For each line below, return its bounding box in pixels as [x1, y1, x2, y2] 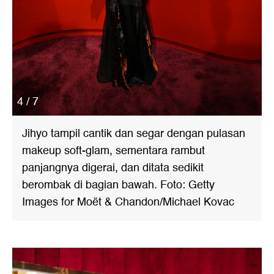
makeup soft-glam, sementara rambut [22, 142, 205, 160]
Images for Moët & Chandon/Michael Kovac [22, 193, 234, 211]
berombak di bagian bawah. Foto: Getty [22, 176, 215, 194]
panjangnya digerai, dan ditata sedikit [22, 159, 204, 177]
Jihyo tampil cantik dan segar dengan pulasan [22, 125, 245, 143]
